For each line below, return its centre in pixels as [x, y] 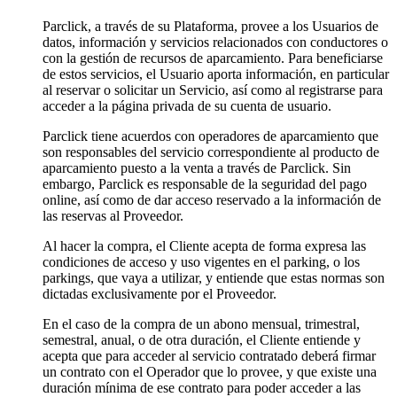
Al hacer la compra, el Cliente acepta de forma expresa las [204, 245]
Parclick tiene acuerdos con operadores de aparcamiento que [210, 136]
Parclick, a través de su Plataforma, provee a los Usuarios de [210, 26]
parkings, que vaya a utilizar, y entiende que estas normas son [214, 277]
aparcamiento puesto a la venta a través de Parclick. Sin [197, 167]
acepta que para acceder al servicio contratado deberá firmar [209, 355]
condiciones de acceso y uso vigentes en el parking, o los [201, 261]
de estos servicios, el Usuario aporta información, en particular [216, 74]
